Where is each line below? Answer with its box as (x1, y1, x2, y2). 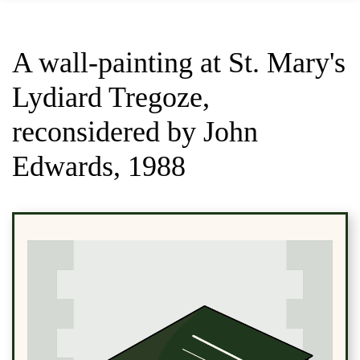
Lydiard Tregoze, (12, 80, 210, 113)
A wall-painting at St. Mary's (12, 46, 346, 79)
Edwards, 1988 (12, 149, 186, 182)
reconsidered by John (12, 115, 258, 148)
